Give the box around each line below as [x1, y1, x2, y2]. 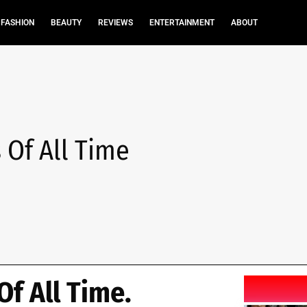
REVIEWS [97, 18, 133, 27]
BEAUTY [50, 18, 82, 27]
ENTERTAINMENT [149, 18, 214, 27]
